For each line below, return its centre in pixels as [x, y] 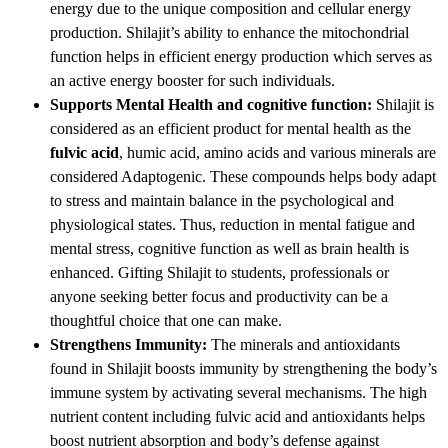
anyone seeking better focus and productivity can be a [219, 296]
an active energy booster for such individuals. [192, 80]
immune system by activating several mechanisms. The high [238, 392]
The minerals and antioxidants [303, 344]
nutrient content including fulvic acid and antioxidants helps [237, 416]
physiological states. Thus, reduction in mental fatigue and [232, 224]
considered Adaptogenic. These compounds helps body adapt [243, 176]
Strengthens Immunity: [128, 344]
